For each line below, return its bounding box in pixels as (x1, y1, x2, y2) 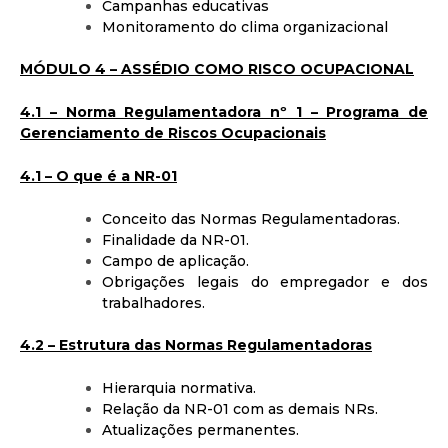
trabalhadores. (102, 293, 205, 312)
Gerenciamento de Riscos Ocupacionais (20, 123, 326, 142)
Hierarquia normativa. (102, 378, 256, 397)
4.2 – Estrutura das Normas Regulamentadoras (20, 335, 372, 354)
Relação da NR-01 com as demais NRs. (102, 399, 378, 418)
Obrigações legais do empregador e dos (102, 272, 428, 291)
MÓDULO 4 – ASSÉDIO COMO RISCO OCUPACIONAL (20, 59, 414, 78)
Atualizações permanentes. (102, 420, 299, 439)
